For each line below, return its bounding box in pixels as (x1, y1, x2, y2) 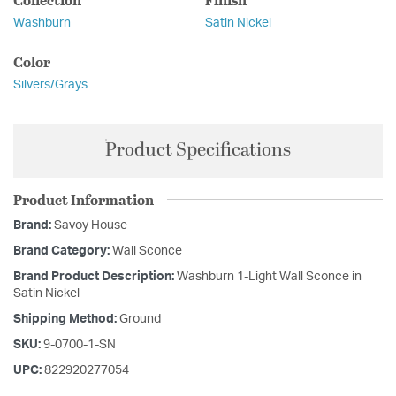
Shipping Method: (13, 312, 119, 325)
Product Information (13, 188, 154, 209)
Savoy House (54, 218, 127, 232)
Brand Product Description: (13, 270, 177, 283)
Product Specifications (105, 135, 291, 164)
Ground (119, 312, 161, 325)
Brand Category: (13, 244, 112, 257)
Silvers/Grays (13, 78, 88, 91)
